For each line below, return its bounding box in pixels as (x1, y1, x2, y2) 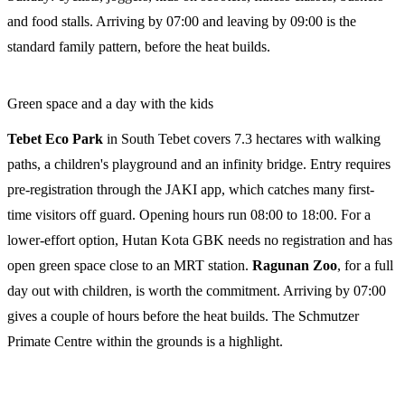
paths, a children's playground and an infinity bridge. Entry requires (7, 156, 391, 173)
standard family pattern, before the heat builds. (7, 39, 270, 55)
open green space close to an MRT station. (7, 258, 252, 274)
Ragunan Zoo (252, 258, 337, 274)
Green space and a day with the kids (7, 96, 213, 112)
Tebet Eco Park (7, 131, 103, 147)
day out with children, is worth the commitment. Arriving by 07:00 (7, 283, 386, 299)
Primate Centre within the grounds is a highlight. (7, 334, 283, 350)
